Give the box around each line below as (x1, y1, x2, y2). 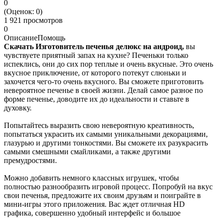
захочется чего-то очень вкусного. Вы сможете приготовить (4, 77, 203, 86)
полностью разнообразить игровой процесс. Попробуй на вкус (4, 182, 213, 191)
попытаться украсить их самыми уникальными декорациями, (4, 129, 208, 138)
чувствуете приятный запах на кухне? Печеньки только (4, 51, 188, 59)
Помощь (37, 33, 65, 42)
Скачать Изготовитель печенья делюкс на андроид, (4, 42, 184, 51)
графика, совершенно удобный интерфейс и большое (4, 208, 181, 217)
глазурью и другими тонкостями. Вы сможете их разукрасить (4, 138, 208, 147)
